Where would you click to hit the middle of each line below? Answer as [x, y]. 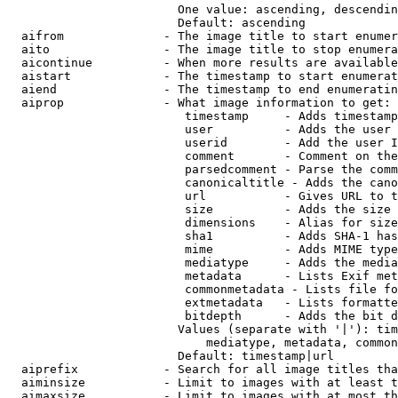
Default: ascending [156, 23]
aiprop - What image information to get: [199, 103]
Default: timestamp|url [171, 356]
